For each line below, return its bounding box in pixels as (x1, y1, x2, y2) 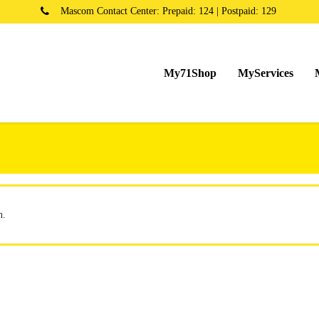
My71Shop (164, 66, 216, 79)
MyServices (238, 66, 293, 79)
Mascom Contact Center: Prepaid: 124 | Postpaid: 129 (61, 5, 276, 16)
